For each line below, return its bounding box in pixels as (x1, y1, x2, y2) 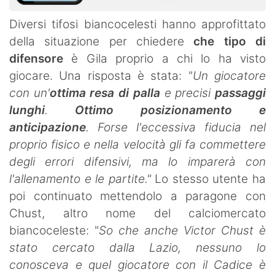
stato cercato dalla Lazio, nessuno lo (9, 240, 266, 255)
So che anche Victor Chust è (99, 223, 266, 238)
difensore (9, 51, 63, 66)
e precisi (160, 85, 211, 100)
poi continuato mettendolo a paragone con (9, 188, 266, 203)
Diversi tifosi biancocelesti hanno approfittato (9, 17, 266, 31)
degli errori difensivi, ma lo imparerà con (9, 154, 266, 169)
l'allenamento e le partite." (9, 171, 155, 186)
